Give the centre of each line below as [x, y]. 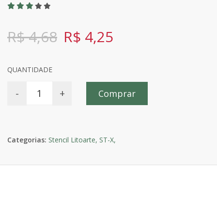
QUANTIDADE [30, 70]
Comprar [117, 93]
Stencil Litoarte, [73, 139]
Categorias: [27, 139]
